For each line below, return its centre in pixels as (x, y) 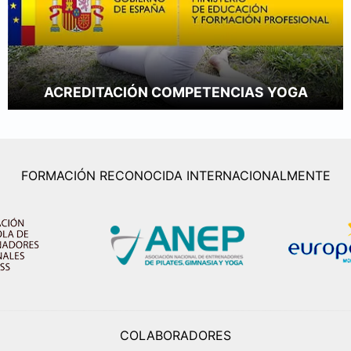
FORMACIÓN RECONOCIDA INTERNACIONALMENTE (175, 175)
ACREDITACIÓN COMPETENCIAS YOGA (175, 92)
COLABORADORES (175, 335)
